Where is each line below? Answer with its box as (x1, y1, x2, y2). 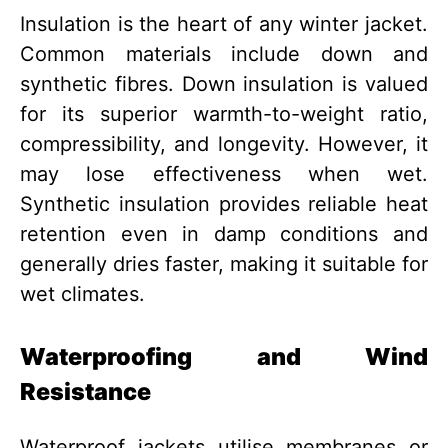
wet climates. (20, 282, 145, 307)
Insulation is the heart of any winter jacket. (20, 12, 428, 37)
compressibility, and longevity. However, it (20, 132, 428, 157)
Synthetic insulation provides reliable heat (20, 192, 428, 217)
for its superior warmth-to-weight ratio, (20, 102, 428, 127)
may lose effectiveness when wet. (20, 162, 428, 187)
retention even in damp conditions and (20, 222, 428, 247)
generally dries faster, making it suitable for (20, 252, 428, 277)
